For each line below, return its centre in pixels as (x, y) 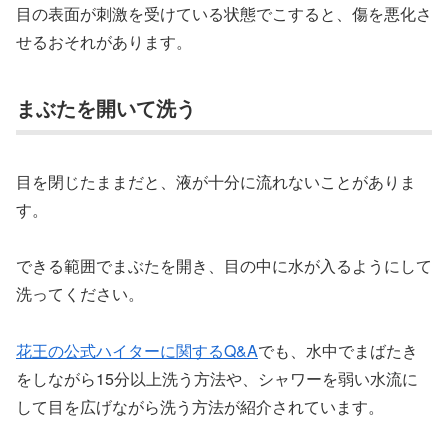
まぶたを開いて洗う (106, 108)
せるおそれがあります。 (104, 42)
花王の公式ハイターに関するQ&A (137, 351)
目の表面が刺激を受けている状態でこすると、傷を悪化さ (224, 14)
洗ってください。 (80, 294)
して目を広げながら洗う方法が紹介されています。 (200, 407)
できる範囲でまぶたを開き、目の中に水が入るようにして (224, 266)
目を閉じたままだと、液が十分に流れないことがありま (216, 181)
